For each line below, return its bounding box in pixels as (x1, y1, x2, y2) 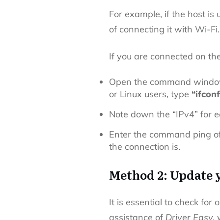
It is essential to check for (109, 196, 215, 208)
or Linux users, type (109, 88, 192, 100)
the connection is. (109, 141, 180, 153)
